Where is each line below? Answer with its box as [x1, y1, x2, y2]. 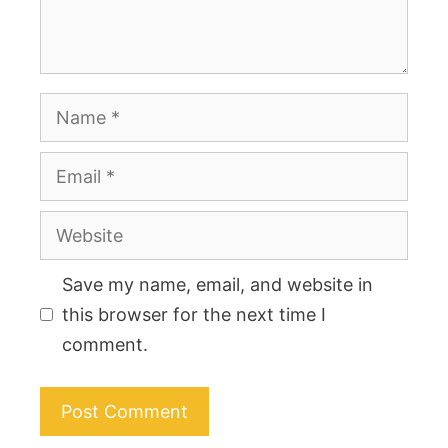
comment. [62, 333, 148, 355]
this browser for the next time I [62, 303, 326, 325]
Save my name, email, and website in [62, 273, 373, 295]
